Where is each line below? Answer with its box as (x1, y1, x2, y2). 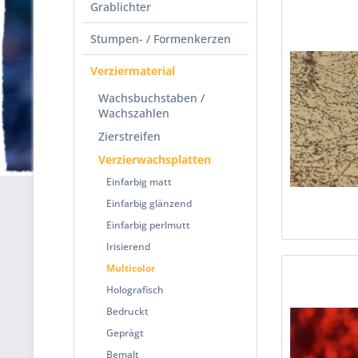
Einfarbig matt (106, 175, 172, 189)
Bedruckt (106, 304, 149, 318)
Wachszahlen (98, 105, 169, 121)
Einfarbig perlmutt (106, 218, 190, 232)
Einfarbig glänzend (106, 197, 192, 210)
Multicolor (106, 261, 155, 275)
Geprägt (106, 326, 144, 340)
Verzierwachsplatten (98, 152, 211, 167)
